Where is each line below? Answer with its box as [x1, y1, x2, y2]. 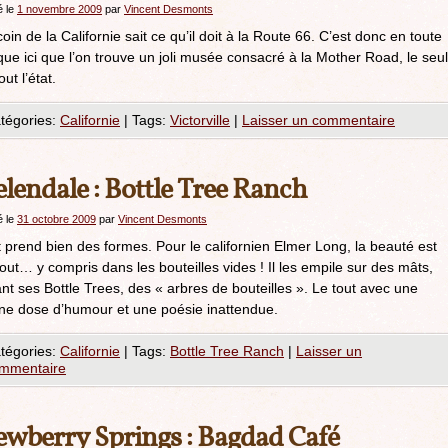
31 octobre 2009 [17, 213, 96, 225]
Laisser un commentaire [242, 112, 395, 128]
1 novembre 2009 [17, 3, 102, 15]
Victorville [170, 112, 230, 128]
